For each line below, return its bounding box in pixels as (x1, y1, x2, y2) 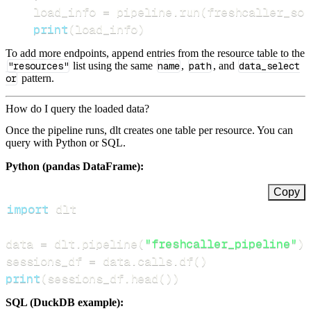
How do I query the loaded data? (6, 103, 149, 115)
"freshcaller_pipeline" (144, 236, 297, 252)
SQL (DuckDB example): (6, 296, 124, 309)
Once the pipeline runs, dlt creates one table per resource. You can (6, 124, 293, 137)
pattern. (18, 72, 54, 85)
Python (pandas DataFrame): (6, 160, 144, 173)
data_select (239, 60, 301, 73)
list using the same (70, 60, 156, 72)
